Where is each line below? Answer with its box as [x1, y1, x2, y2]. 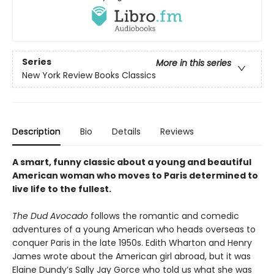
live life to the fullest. [12, 182, 111, 195]
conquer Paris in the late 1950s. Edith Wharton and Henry [12, 236, 252, 249]
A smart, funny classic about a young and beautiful [12, 155, 251, 168]
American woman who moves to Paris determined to [12, 169, 258, 182]
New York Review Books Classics [22, 69, 156, 82]
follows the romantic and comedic [91, 209, 239, 222]
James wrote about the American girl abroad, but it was [12, 250, 251, 262]
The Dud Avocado [12, 209, 91, 222]
